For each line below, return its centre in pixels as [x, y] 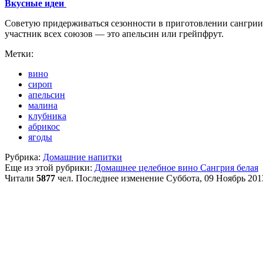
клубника [47, 116]
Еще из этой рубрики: [48, 167]
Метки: [19, 53]
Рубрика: [23, 157]
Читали [21, 178]
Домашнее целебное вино [147, 167]
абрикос [44, 126]
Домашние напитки [82, 157]
